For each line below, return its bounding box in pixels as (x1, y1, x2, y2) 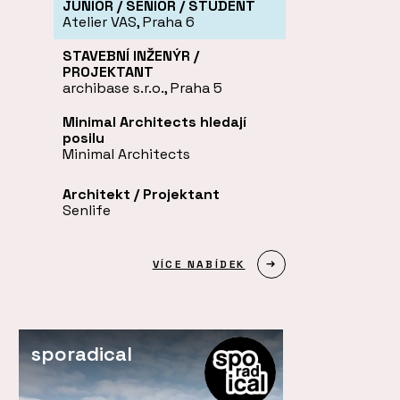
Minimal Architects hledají (62, 112, 246, 131)
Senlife (62, 200, 111, 220)
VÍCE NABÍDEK (152, 256, 246, 271)
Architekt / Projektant (62, 184, 220, 204)
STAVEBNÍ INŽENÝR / (62, 46, 199, 65)
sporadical (31, 340, 132, 366)
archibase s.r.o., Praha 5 (62, 78, 222, 97)
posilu (62, 128, 104, 147)
